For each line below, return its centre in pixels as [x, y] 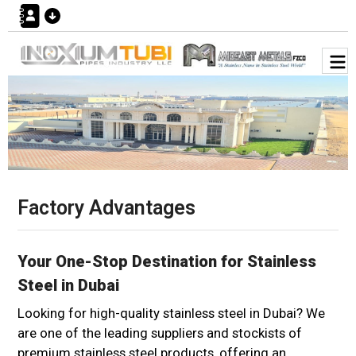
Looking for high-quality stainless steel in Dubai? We [171, 313]
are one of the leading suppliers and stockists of [160, 333]
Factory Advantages [106, 208]
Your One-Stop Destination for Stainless [167, 262]
